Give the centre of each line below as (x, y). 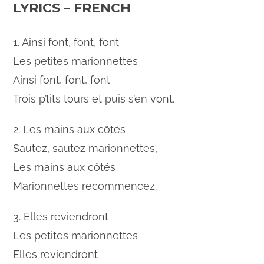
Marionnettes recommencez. (85, 186)
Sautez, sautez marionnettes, (85, 148)
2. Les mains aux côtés (70, 130)
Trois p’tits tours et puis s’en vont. (94, 99)
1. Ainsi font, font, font (66, 42)
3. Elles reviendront (61, 217)
